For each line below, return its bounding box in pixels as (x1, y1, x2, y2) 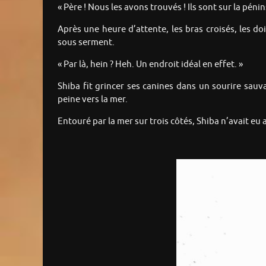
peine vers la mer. (58, 93, 128, 105)
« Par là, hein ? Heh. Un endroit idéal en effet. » (58, 58, 243, 70)
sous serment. (58, 36, 115, 48)
